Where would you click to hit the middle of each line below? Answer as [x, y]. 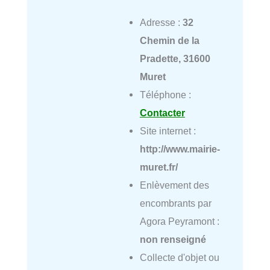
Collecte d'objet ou [179, 258]
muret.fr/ [159, 167]
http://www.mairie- [180, 149]
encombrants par [175, 203]
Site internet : [168, 131]
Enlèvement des [174, 185]
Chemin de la [169, 41]
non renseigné [173, 240]
